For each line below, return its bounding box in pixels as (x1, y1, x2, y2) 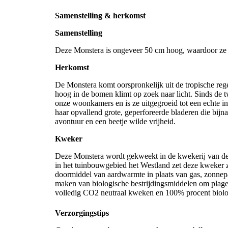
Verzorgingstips (55, 208, 109, 217)
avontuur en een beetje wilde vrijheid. (55, 117, 178, 126)
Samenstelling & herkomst (55, 11, 146, 20)
